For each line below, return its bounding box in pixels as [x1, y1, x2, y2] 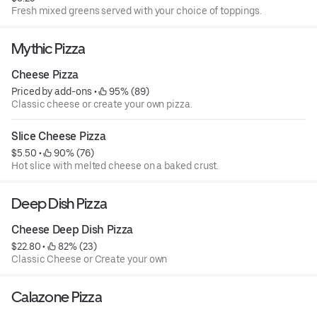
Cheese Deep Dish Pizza [11, 222, 133, 236]
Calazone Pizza [11, 287, 102, 306]
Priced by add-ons [11, 85, 92, 97]
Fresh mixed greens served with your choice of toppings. [11, 4, 262, 16]
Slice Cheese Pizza [11, 129, 106, 143]
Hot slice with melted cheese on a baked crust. [11, 159, 219, 171]
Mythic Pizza [11, 39, 86, 57]
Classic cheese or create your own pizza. [11, 98, 192, 110]
